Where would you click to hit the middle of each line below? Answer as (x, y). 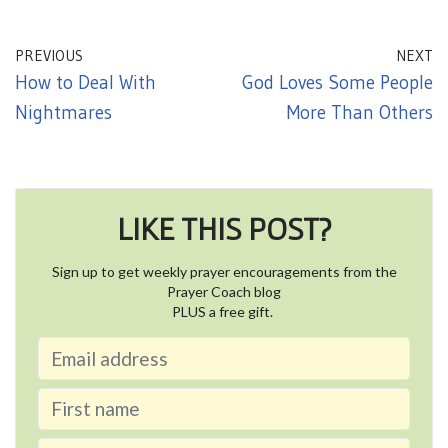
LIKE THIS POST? (224, 228)
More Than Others (360, 112)
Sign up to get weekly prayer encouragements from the (224, 271)
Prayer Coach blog (224, 291)
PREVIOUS (49, 55)
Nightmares (63, 112)
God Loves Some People (337, 82)
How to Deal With (85, 82)
